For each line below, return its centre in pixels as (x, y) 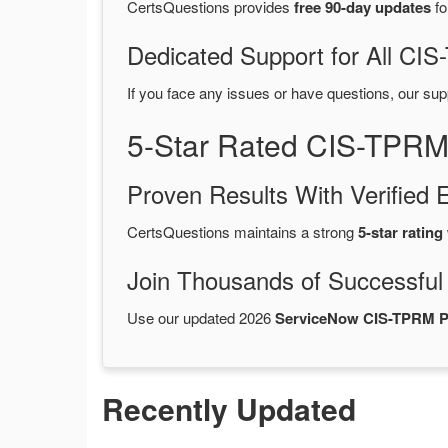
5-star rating (400, 232)
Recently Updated (229, 409)
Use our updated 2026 (201, 318)
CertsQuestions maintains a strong (242, 232)
